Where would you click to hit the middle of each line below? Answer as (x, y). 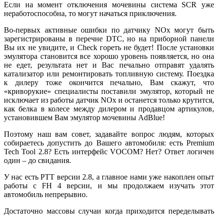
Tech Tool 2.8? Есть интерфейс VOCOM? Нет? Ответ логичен (109, 152)
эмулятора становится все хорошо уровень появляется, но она (109, 56)
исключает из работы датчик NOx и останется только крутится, (109, 100)
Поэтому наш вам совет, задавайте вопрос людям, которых (109, 134)
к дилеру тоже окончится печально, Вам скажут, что (109, 83)
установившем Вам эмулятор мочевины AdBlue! (84, 118)
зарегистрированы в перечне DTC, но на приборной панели (109, 39)
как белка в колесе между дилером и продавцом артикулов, (109, 109)
